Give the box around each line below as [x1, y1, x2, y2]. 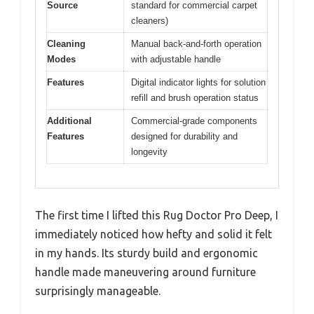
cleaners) [131, 15, 168, 26]
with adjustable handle [131, 53, 221, 64]
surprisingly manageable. [35, 285, 161, 298]
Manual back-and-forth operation [131, 38, 261, 49]
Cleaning [47, 38, 86, 49]
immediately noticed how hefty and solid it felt [35, 228, 272, 241]
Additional [47, 115, 92, 126]
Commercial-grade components [131, 115, 257, 126]
